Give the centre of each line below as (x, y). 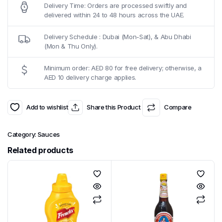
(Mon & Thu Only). (71, 46)
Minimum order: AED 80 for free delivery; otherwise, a (123, 68)
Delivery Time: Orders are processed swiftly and (115, 5)
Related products (40, 150)
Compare (178, 107)
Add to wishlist (47, 107)
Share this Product (114, 107)
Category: (23, 134)
